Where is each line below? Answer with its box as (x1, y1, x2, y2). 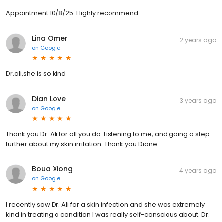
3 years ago (180, 96, 216, 105)
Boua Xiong (32, 164, 73, 174)
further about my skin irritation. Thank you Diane (6, 139, 157, 149)
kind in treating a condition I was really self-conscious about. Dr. (6, 209, 210, 219)
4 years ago (179, 166, 216, 175)
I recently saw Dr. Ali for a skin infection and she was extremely (6, 199, 205, 209)
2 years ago (180, 35, 216, 44)
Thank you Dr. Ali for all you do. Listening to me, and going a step (6, 129, 210, 139)
